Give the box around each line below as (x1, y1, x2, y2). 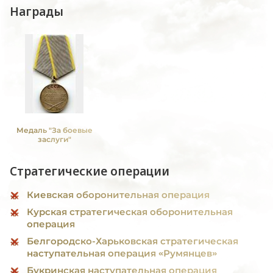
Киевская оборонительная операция (27, 189, 210, 200)
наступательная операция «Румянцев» (27, 247, 217, 259)
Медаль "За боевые (16, 126, 93, 135)
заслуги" (37, 135, 71, 144)
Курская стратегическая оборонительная (27, 206, 233, 218)
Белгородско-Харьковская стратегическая (27, 235, 238, 247)
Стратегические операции (10, 163, 169, 179)
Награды (10, 4, 63, 19)
